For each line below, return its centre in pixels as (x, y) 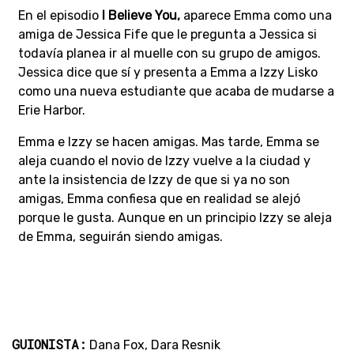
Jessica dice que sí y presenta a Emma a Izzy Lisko (168, 73)
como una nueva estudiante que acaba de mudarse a (176, 92)
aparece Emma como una (256, 16)
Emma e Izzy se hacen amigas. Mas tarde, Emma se (169, 142)
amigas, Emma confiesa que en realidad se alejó (159, 199)
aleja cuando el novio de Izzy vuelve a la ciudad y (164, 161)
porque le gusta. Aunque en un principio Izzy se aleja (175, 218)
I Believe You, (141, 16)
